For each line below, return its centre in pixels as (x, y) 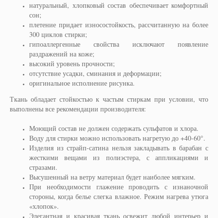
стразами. (43, 167)
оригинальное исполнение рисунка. (82, 83)
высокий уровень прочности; (72, 63)
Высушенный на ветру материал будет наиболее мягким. (112, 177)
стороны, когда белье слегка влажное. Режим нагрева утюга (119, 196)
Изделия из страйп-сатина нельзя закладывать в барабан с (119, 147)
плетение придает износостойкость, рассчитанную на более (119, 24)
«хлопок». (44, 206)
